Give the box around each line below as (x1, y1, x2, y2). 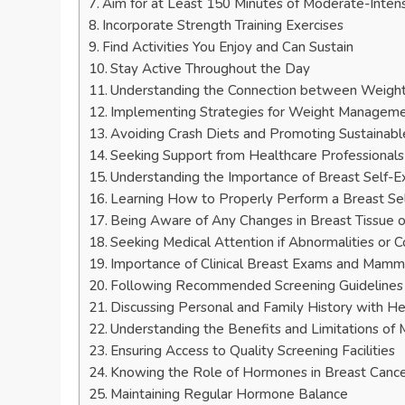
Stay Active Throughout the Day (110, 60, 311, 79)
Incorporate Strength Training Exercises (102, 16, 344, 35)
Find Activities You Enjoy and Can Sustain (102, 38, 354, 57)
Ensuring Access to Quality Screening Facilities (110, 342, 396, 361)
